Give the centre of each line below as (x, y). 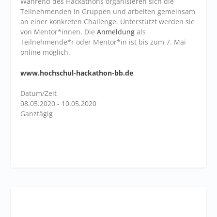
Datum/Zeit (39, 93)
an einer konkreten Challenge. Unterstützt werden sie (108, 21)
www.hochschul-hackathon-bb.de (77, 73)
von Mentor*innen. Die (59, 31)
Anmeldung (116, 31)
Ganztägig (37, 113)
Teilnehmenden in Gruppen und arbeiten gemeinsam (108, 11)
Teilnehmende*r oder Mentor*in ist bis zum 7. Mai (103, 42)
